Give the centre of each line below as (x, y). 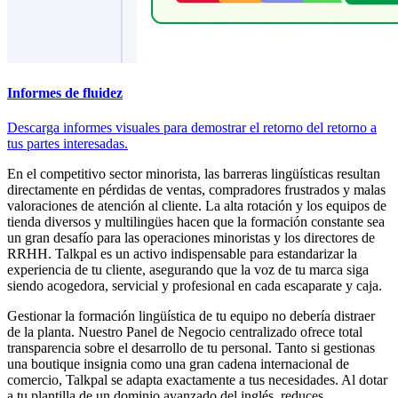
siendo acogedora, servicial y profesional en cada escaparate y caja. (195, 286)
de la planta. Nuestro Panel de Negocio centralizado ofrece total (185, 332)
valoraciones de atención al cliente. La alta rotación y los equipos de (197, 206)
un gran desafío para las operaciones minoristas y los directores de (191, 238)
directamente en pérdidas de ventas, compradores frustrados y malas (196, 190)
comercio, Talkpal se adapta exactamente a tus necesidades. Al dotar (197, 380)
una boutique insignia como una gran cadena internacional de (178, 364)
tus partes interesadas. (68, 144)
